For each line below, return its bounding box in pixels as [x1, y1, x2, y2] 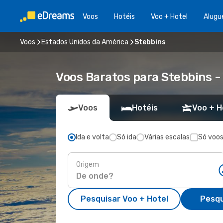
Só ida [117, 133, 136, 141]
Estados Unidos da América [41, 37, 128, 46]
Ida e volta [76, 133, 109, 141]
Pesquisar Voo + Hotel [80, 194, 168, 204]
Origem [76, 160, 99, 169]
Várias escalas [144, 133, 190, 141]
